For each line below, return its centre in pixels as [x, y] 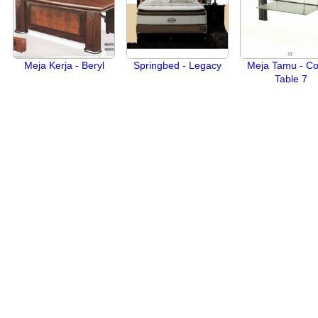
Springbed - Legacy [177, 65]
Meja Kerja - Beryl [64, 65]
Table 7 [291, 79]
